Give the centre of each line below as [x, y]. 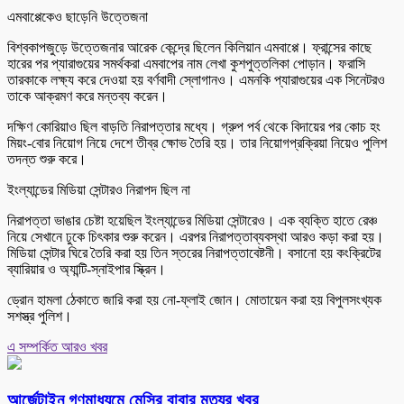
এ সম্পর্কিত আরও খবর [57, 347]
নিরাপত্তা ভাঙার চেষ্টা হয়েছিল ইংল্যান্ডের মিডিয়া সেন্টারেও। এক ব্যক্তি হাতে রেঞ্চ [192, 221]
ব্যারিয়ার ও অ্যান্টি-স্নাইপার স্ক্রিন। [87, 270]
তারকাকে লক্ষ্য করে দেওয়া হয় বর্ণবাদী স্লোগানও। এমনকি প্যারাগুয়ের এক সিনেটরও [196, 80]
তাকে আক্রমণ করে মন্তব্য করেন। [87, 96]
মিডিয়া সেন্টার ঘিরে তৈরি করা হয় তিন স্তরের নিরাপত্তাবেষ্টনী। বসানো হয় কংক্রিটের [194, 253]
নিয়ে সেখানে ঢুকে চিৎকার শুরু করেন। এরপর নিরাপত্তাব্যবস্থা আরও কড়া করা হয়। [196, 237]
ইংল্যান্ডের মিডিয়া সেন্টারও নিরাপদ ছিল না [99, 190]
